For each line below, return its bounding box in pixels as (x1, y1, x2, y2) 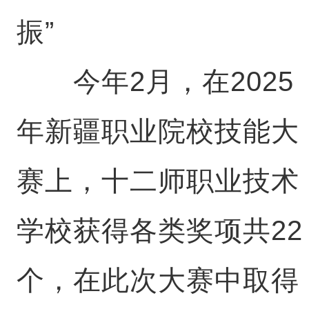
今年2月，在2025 (16, 66, 294, 97)
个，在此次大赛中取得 (16, 265, 299, 295)
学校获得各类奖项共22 (16, 215, 303, 246)
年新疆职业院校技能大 (16, 116, 299, 146)
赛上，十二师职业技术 (16, 166, 299, 196)
